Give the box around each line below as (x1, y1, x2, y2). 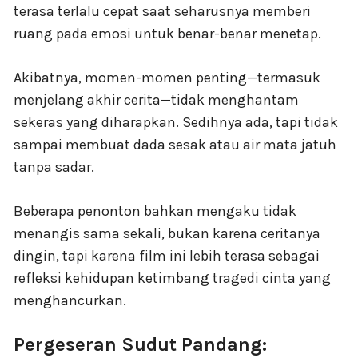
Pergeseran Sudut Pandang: (14, 332, 267, 356)
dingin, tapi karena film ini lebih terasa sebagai (14, 246, 320, 265)
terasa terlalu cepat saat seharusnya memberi (14, 2, 311, 20)
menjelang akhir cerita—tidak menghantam (14, 90, 299, 109)
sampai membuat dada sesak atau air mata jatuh (14, 135, 336, 153)
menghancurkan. (14, 291, 126, 309)
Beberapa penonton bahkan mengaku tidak (14, 201, 296, 220)
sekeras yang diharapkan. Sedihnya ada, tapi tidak (14, 113, 338, 131)
